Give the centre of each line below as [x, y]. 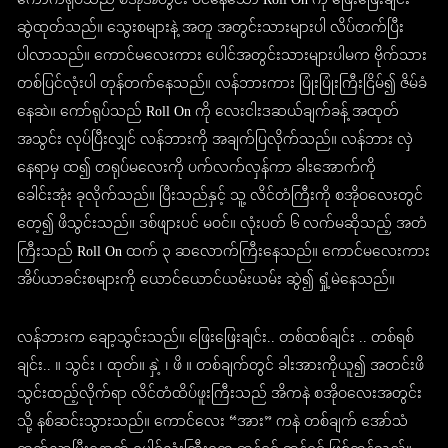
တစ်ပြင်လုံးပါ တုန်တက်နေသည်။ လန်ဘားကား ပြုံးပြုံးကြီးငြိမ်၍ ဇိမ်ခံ [222, 85]
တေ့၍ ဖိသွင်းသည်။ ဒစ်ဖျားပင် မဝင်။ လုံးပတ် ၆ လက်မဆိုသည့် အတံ [222, 225]
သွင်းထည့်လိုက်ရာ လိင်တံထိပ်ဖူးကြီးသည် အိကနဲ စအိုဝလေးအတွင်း [220, 395]
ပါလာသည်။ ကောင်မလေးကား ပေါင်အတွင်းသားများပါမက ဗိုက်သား [222, 57]
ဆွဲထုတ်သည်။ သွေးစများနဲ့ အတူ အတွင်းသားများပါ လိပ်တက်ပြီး [211, 29]
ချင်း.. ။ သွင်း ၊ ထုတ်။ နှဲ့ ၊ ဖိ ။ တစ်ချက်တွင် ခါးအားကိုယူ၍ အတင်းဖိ [221, 367]
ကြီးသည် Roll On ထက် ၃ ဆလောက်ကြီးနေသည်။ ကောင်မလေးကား [224, 253]
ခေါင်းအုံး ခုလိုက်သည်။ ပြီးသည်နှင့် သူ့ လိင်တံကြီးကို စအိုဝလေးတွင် [220, 197]
